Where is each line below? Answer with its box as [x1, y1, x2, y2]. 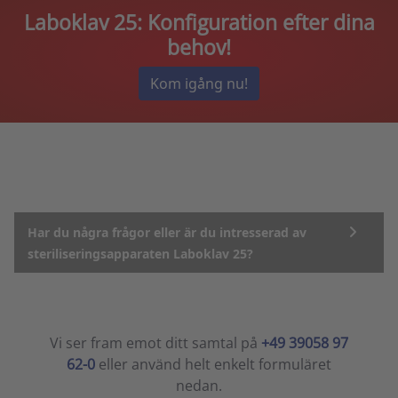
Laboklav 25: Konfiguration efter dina [23, 8, 375, 37]
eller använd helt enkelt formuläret [95, 354, 331, 375]
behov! [167, 33, 231, 62]
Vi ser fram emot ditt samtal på [50, 333, 261, 354]
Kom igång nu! [150, 74, 248, 94]
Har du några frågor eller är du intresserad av [28, 224, 306, 242]
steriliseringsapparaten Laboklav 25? [28, 245, 253, 263]
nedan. [176, 376, 222, 396]
